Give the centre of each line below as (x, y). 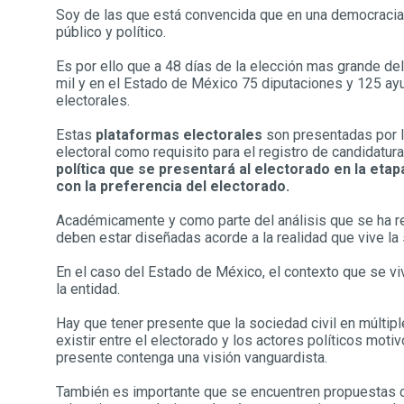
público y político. (111, 32)
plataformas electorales (179, 135)
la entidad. (88, 289)
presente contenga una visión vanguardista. (192, 358)
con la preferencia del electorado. (173, 186)
